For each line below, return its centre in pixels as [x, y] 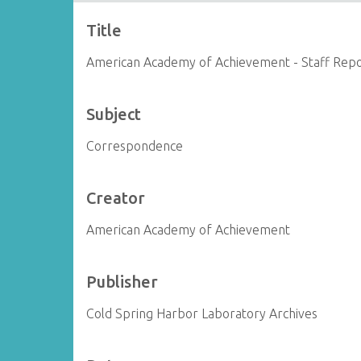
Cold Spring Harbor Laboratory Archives [202, 313]
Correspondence [135, 146]
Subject [114, 114]
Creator [116, 198]
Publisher [122, 282]
